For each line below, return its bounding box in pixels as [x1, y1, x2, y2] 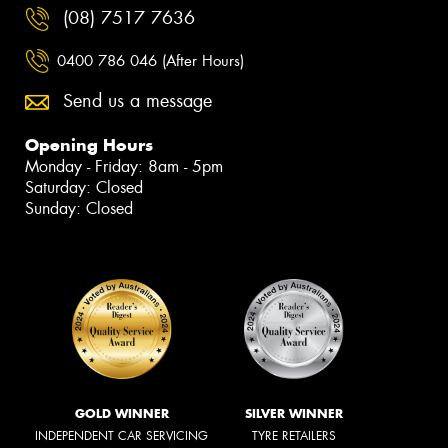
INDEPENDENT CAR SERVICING [35, 428, 208, 445]
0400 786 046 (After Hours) [57, 50, 244, 71]
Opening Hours [25, 134, 153, 157]
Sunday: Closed [25, 198, 133, 220]
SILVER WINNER [245, 406, 343, 422]
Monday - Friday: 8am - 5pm [25, 156, 223, 178]
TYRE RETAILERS [252, 428, 336, 445]
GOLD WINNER [74, 406, 169, 422]
